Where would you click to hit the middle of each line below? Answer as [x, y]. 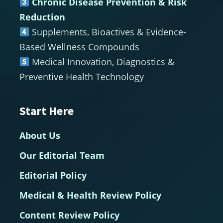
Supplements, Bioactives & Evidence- [108, 32]
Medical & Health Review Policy [90, 195]
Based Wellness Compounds [79, 47]
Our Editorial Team [62, 156]
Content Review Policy [69, 215]
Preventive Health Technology [81, 77]
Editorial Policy [53, 175]
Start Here [46, 111]
